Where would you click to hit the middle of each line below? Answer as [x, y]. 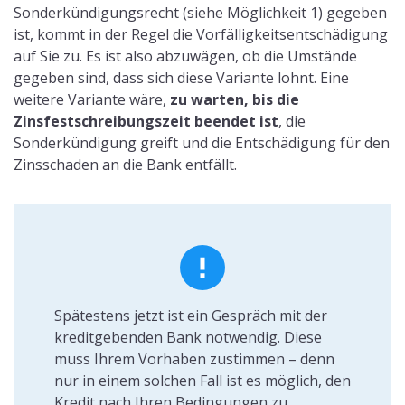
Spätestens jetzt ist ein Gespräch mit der [190, 315]
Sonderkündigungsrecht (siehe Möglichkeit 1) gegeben [200, 12]
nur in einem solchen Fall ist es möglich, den [202, 380]
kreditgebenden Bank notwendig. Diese [188, 337]
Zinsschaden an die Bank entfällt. [125, 164]
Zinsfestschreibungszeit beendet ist [146, 121]
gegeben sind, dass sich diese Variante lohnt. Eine [181, 77]
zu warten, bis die [235, 99]
